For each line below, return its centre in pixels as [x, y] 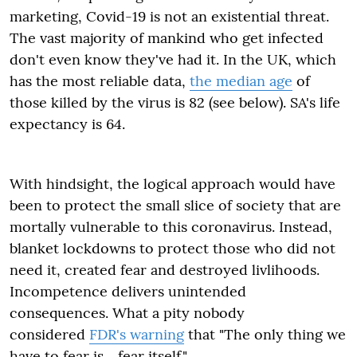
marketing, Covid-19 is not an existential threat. [169, 16]
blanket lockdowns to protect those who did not [173, 248]
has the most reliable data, [100, 81]
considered [49, 334]
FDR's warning [137, 334]
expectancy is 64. [67, 124]
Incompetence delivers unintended [128, 291]
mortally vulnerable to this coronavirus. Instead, [171, 227]
